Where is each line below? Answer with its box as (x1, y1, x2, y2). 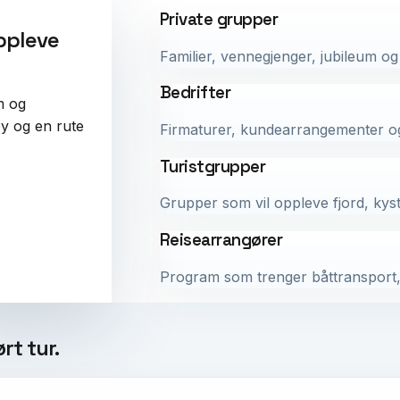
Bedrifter (159, 82, 231, 104)
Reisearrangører (159, 229, 283, 251)
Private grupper (159, 8, 279, 29)
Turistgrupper (159, 155, 266, 177)
